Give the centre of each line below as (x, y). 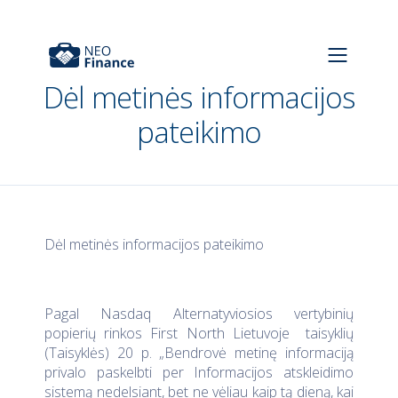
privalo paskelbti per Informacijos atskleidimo (199, 372)
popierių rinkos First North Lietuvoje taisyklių (199, 333)
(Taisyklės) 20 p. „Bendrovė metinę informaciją (199, 353)
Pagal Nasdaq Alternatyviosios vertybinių (199, 314)
